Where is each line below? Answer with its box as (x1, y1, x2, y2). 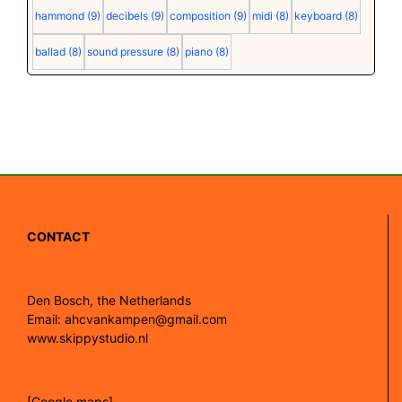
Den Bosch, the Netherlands (27, 293, 191, 308)
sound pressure (86, 45, 163, 58)
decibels (105, 9, 148, 22)
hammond (34, 9, 84, 22)
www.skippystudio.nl (27, 330, 148, 345)
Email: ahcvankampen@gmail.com (27, 311, 227, 327)
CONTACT (27, 229, 90, 244)
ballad (34, 45, 66, 58)
